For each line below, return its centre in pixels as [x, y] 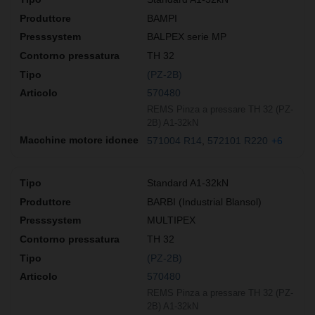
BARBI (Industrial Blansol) [204, 201]
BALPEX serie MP [187, 37]
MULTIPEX [171, 220]
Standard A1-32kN [188, 183]
